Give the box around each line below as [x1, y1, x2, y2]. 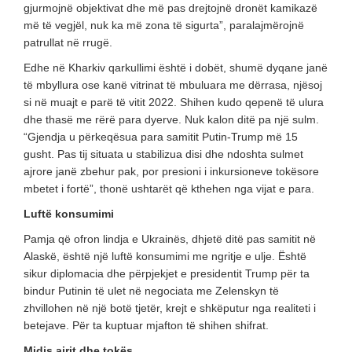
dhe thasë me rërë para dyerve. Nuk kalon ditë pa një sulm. [24, 113, 319, 126]
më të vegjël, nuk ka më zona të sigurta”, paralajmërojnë [24, 19, 304, 32]
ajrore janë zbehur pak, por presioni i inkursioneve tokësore [24, 165, 319, 178]
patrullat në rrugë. [24, 36, 112, 49]
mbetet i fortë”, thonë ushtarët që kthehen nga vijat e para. [24, 182, 314, 196]
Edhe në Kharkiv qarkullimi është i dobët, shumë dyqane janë [24, 61, 328, 75]
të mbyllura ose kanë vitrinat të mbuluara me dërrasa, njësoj [24, 79, 322, 92]
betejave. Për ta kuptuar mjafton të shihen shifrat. [24, 319, 269, 332]
